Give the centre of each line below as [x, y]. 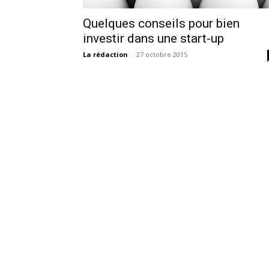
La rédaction [105, 54]
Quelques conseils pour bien [161, 23]
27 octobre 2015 [162, 54]
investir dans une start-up [153, 38]
